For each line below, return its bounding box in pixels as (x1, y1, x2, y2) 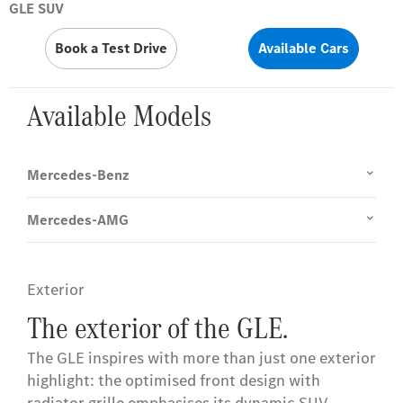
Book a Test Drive (54, 38, 167, 58)
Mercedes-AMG (27, 210, 129, 230)
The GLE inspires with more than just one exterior (27, 347, 376, 370)
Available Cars (257, 38, 349, 58)
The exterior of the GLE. (27, 307, 288, 350)
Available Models (27, 94, 211, 138)
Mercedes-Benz (27, 166, 130, 185)
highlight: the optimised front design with (27, 370, 320, 392)
